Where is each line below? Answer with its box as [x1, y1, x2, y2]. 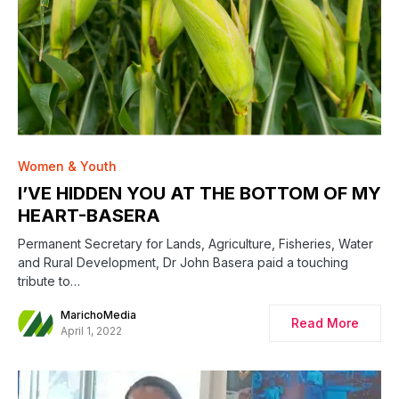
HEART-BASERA [18, 204, 160, 226]
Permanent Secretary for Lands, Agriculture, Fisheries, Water [18, 235, 373, 251]
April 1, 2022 [61, 323, 122, 338]
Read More [291, 314, 359, 330]
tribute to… [18, 273, 80, 289]
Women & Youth [18, 158, 117, 174]
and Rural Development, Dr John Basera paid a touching [18, 254, 348, 270]
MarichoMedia [61, 307, 136, 322]
